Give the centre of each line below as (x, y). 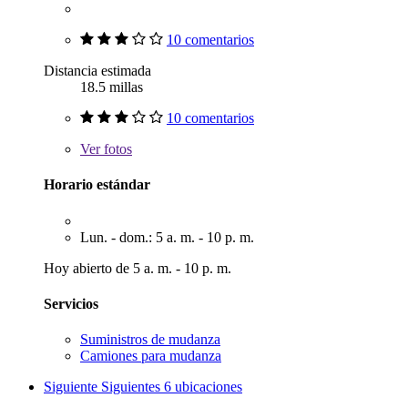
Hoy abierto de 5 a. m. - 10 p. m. (138, 268)
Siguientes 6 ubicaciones (172, 387)
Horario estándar (97, 185)
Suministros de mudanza (150, 340)
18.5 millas (112, 87)
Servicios (71, 303)
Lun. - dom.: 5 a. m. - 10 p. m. (167, 237)
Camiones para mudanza (151, 356)
